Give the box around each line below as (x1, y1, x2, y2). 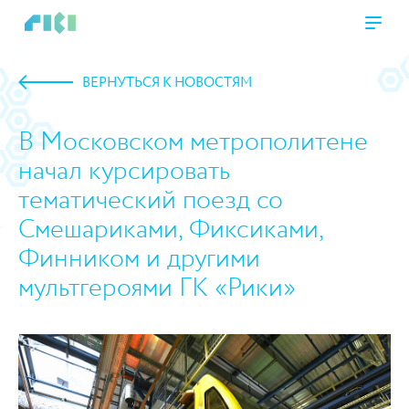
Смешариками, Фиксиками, (18, 211, 323, 249)
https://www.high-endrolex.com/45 (20, 328, 255, 346)
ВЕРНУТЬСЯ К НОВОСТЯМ (82, 73, 252, 93)
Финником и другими (18, 240, 260, 278)
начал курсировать (18, 152, 230, 191)
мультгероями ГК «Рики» (18, 269, 296, 308)
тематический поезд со (18, 182, 283, 220)
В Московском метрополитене (18, 123, 368, 162)
